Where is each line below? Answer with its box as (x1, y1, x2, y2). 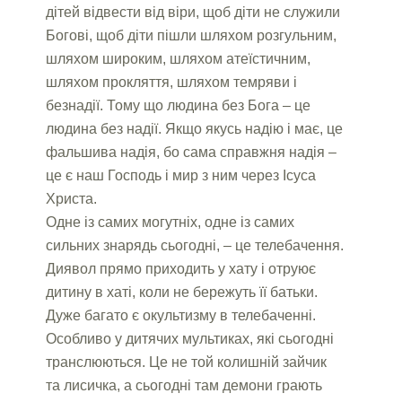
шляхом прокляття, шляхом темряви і (46, 74, 298, 90)
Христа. (46, 190, 98, 206)
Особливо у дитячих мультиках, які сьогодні (46, 330, 335, 346)
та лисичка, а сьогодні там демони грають (46, 377, 323, 393)
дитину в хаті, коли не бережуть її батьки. (46, 284, 319, 300)
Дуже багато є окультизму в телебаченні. (46, 307, 317, 323)
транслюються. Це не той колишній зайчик (46, 354, 328, 370)
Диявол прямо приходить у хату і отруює (46, 260, 317, 276)
